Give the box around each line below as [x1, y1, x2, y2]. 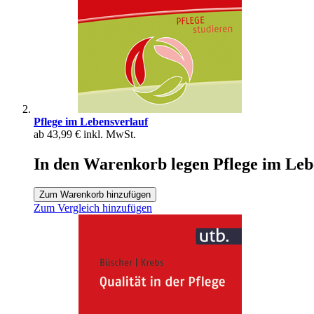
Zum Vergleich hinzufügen [34, 202, 152, 214]
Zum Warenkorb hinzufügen [39, 189, 151, 200]
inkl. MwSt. [83, 128, 136, 140]
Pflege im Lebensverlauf [34, 115, 148, 128]
